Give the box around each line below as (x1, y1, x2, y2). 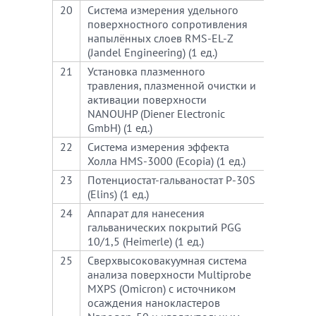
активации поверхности (87, 92, 207, 107)
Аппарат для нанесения (87, 206, 205, 220)
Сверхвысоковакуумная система (87, 253, 247, 267)
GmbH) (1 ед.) (87, 121, 152, 135)
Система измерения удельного (87, 3, 238, 17)
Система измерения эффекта (87, 140, 229, 154)
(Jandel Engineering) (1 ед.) (87, 45, 217, 59)
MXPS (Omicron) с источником (87, 281, 236, 296)
